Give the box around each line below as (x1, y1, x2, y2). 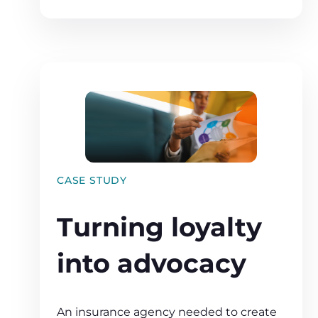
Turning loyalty (57, 211, 262, 243)
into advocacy (57, 247, 246, 279)
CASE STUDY (57, 173, 127, 187)
